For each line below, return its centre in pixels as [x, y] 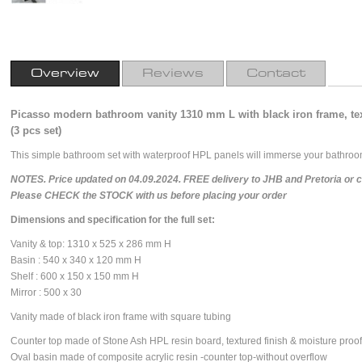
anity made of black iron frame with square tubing [124, 317]
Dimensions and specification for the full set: [113, 220]
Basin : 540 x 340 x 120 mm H [76, 260]
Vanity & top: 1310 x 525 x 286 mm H [91, 244]
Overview [65, 74]
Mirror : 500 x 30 [46, 293]
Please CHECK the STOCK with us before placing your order [149, 196]
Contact [276, 74]
